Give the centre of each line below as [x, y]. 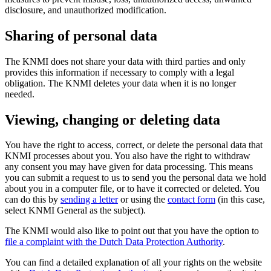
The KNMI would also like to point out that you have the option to [132, 231]
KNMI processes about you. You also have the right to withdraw [128, 156]
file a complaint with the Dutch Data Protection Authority [114, 242]
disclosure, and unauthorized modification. [86, 10]
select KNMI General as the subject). [75, 211]
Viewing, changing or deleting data [113, 119]
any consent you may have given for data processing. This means [129, 167]
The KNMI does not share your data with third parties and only [125, 61]
